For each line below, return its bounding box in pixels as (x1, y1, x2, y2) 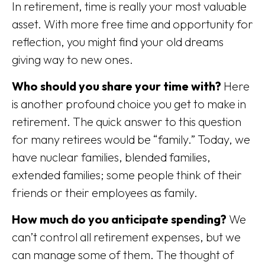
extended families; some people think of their (12, 167, 242, 182)
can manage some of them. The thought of (12, 247, 234, 262)
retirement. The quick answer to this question (12, 114, 241, 129)
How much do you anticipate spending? (12, 212, 227, 227)
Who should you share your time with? (12, 79, 221, 93)
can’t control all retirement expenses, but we (12, 230, 241, 244)
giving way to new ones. (12, 52, 133, 67)
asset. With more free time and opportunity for (12, 17, 253, 31)
